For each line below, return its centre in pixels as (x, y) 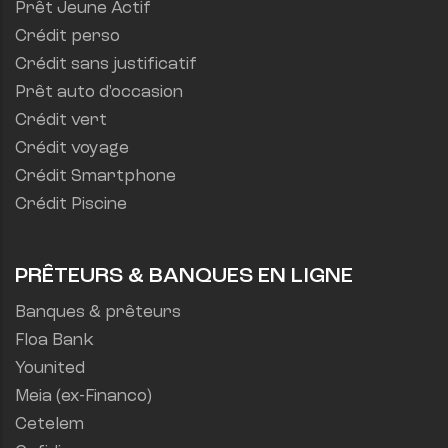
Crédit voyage (72, 149)
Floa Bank (54, 341)
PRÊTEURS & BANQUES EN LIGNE (184, 276)
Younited (50, 369)
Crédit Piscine (71, 205)
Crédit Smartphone (95, 177)
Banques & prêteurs (98, 313)
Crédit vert (61, 121)
